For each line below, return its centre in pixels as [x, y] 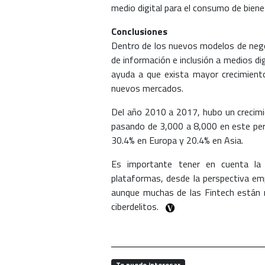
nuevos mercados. [147, 88]
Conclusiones [139, 32]
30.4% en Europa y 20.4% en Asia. [177, 140]
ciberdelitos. [136, 207]
